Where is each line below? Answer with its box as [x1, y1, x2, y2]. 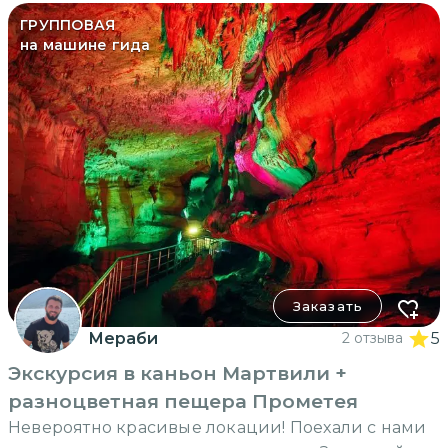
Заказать [292, 298, 363, 315]
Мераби [88, 329, 158, 349]
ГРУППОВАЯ [20, 16, 116, 35]
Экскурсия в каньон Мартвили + [8, 361, 347, 386]
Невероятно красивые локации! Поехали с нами [8, 418, 427, 438]
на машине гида [20, 36, 151, 55]
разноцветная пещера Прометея [8, 389, 358, 414]
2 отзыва [342, 329, 403, 348]
